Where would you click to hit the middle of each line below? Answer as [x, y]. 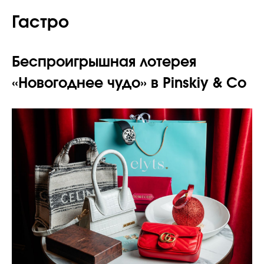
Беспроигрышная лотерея [104, 62]
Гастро [40, 23]
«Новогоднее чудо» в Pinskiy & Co [129, 83]
